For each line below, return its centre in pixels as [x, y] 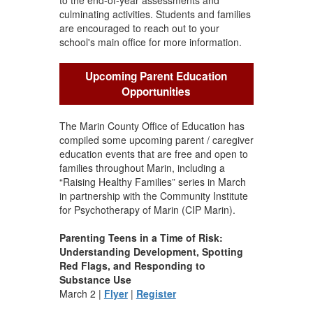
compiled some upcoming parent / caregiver [156, 139]
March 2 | [81, 293]
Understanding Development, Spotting [151, 251]
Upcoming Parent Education [156, 76]
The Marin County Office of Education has [152, 125]
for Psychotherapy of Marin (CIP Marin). [147, 209]
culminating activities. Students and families [155, 14]
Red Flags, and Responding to [132, 265]
